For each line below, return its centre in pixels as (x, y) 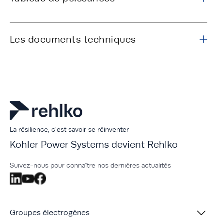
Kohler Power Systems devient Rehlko (94, 145)
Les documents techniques (73, 39)
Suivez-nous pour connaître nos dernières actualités (90, 165)
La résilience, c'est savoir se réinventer (69, 130)
